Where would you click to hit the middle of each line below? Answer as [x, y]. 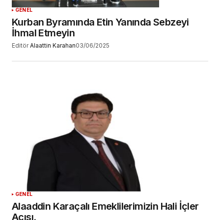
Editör [20, 46]
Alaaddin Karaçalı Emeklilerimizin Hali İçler [105, 206]
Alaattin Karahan [53, 46]
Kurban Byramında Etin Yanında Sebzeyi [100, 22]
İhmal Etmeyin [43, 33]
